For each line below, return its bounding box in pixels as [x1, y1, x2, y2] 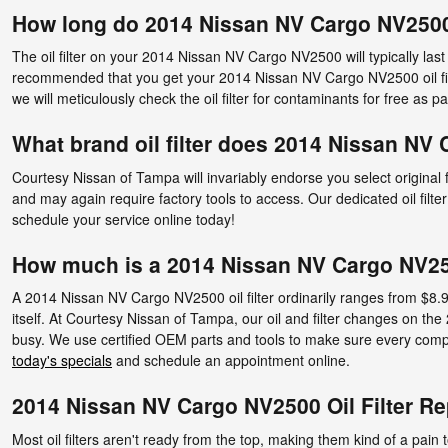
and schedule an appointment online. [112, 350, 350, 370]
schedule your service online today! [12, 208, 235, 229]
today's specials [12, 350, 112, 370]
